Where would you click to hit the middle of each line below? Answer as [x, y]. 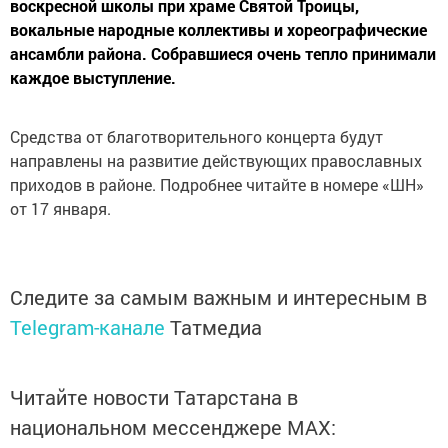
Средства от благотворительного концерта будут [200, 137]
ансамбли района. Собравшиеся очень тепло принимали [223, 54]
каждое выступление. [93, 78]
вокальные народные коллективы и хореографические [218, 30]
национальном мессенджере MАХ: [173, 427]
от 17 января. [60, 209]
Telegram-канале [87, 327]
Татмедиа [216, 327]
